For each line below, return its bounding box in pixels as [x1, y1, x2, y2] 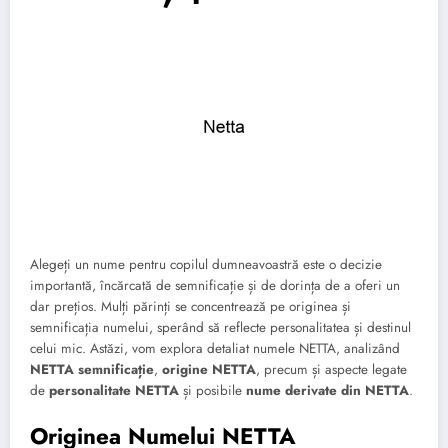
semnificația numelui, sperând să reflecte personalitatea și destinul [30, 317, 411, 337]
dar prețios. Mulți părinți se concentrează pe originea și [30, 296, 351, 316]
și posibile [179, 380, 246, 400]
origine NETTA [162, 359, 256, 379]
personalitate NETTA [49, 380, 179, 400]
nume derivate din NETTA [246, 380, 409, 400]
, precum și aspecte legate [256, 359, 407, 379]
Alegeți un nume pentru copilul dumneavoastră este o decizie [30, 254, 382, 274]
